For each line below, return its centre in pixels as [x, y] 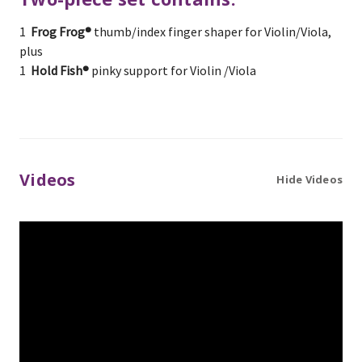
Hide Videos [309, 180]
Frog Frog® [61, 32]
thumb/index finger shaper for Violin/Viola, [211, 32]
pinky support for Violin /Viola [173, 71]
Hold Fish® [60, 71]
